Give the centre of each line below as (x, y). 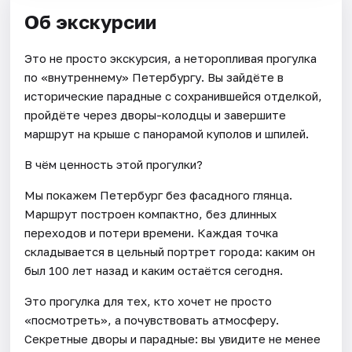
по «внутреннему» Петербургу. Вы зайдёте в (154, 77)
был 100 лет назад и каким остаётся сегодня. (154, 270)
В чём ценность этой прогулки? (114, 164)
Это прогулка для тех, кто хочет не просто (148, 301)
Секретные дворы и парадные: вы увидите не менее (173, 338)
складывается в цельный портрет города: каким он (170, 251)
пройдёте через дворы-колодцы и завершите (156, 114)
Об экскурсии (91, 21)
